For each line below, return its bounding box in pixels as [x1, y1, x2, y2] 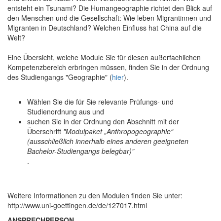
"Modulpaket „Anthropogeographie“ [63, 126, 173, 136]
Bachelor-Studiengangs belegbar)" [27, 146, 134, 156]
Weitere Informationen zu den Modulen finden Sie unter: [7, 190, 183, 200]
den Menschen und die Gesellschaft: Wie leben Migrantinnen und [7, 12, 211, 23]
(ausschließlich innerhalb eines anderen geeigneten [27, 136, 188, 146]
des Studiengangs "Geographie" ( [7, 72, 112, 82]
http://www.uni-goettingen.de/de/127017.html [7, 200, 147, 210]
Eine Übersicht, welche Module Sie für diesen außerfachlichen [7, 52, 201, 62]
